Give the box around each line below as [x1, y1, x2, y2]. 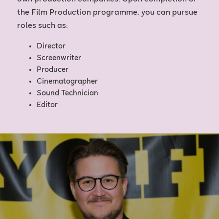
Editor [37, 101, 58, 109]
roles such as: [17, 22, 68, 30]
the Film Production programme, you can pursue [17, 8, 197, 17]
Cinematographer [37, 77, 98, 86]
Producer [37, 66, 68, 74]
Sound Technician [37, 89, 98, 97]
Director [37, 42, 66, 50]
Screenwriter [37, 54, 81, 62]
